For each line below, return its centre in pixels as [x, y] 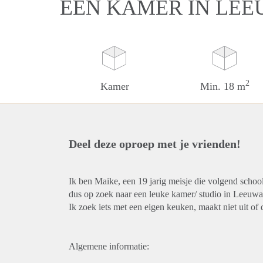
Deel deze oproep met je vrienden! [155, 144]
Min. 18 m [223, 86]
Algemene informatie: [109, 246]
